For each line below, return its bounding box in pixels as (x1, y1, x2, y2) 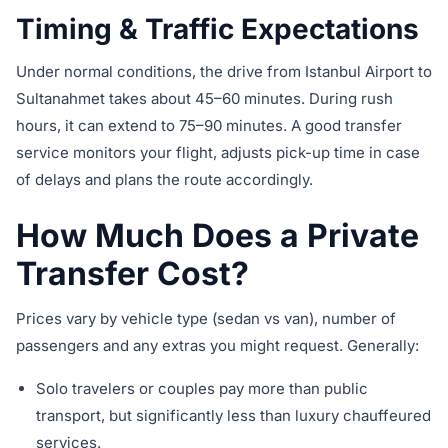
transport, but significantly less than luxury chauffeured (36, 406, 431, 426)
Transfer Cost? (16, 254, 249, 294)
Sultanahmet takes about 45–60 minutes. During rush (16, 89, 393, 109)
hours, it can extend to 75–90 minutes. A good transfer (16, 116, 402, 136)
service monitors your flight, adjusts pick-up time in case (16, 143, 420, 163)
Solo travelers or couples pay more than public (36, 379, 368, 399)
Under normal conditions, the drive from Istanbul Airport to (16, 62, 432, 82)
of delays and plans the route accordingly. (16, 170, 313, 190)
